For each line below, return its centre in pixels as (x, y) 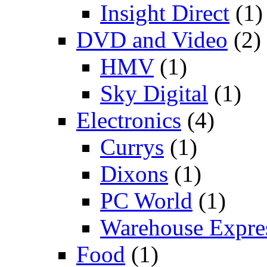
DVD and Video (152, 39)
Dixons (134, 173)
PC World (146, 200)
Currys (132, 147)
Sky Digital (154, 93)
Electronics (129, 120)
